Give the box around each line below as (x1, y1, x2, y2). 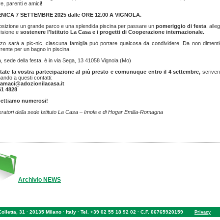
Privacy (194, 210, 211, 215)
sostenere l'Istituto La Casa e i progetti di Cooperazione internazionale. (20, 29, 204, 35)
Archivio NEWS (18, 176, 61, 183)
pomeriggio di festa (156, 23, 206, 29)
